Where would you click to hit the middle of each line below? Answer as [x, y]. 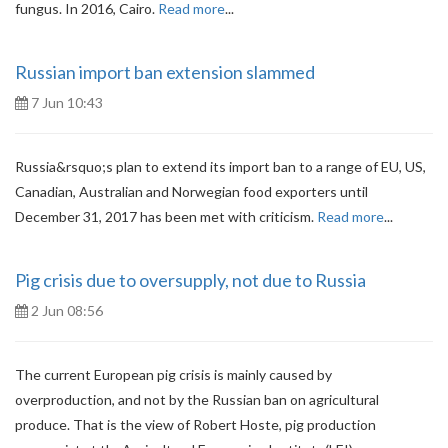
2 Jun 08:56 [65, 310]
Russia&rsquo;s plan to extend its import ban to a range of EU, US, [220, 166]
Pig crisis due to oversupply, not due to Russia [190, 280]
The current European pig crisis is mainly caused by [173, 374]
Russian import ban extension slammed [165, 72]
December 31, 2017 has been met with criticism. [166, 216]
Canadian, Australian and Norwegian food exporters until [191, 191]
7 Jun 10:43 [65, 102]
